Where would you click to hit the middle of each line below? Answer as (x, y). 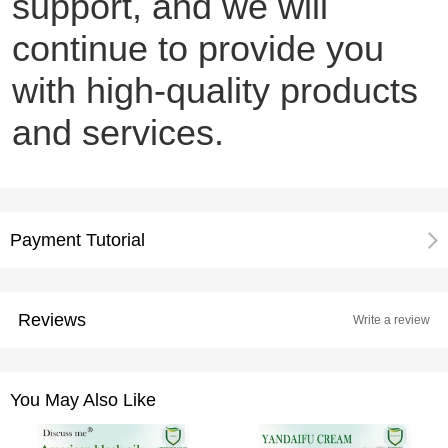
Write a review (392, 319)
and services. (117, 132)
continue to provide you (197, 48)
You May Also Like (83, 399)
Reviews (51, 319)
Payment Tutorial (77, 239)
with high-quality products (214, 90)
